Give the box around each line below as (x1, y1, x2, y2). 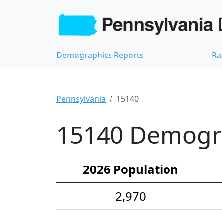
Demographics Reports (56, 50, 144, 61)
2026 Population (83, 161, 178, 178)
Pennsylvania (56, 93, 106, 105)
